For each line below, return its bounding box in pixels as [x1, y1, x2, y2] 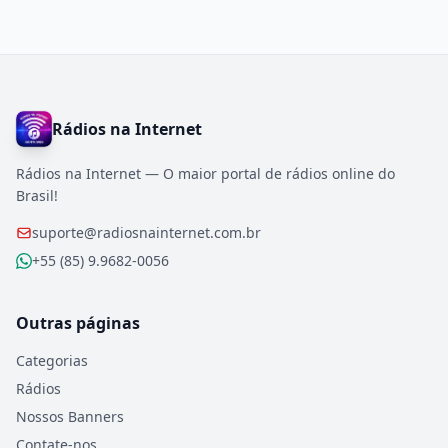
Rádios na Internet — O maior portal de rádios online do [16, 164, 395, 183]
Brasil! [16, 186, 58, 205]
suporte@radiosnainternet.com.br [32, 223, 261, 242]
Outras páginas [16, 312, 140, 334]
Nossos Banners [16, 407, 124, 426]
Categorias [16, 351, 88, 370]
